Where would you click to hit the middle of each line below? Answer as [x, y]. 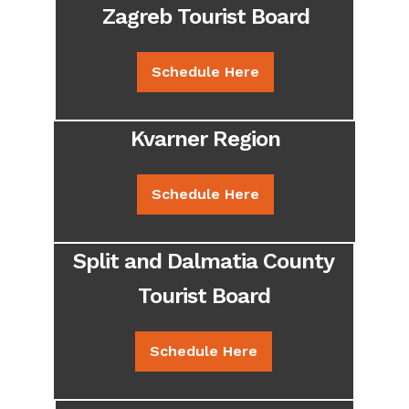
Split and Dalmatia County [204, 262]
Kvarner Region [205, 139]
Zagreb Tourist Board [205, 17]
